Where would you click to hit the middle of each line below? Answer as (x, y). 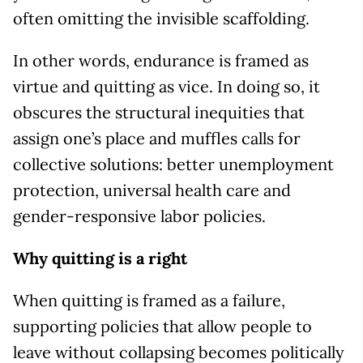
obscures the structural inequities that (159, 113)
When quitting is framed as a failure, (149, 301)
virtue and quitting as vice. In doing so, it (167, 87)
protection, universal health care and (152, 190)
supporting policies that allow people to (162, 327)
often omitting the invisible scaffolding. (161, 19)
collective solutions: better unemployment (173, 164)
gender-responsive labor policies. (139, 216)
